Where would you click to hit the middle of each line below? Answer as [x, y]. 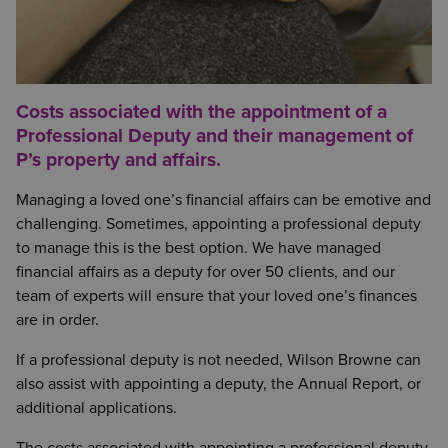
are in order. [57, 320]
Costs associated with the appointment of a [201, 111]
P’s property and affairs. [118, 159]
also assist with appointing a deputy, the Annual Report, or [218, 384]
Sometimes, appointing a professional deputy [263, 224]
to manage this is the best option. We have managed [198, 248]
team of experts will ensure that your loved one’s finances [216, 296]
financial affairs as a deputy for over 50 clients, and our [205, 272]
